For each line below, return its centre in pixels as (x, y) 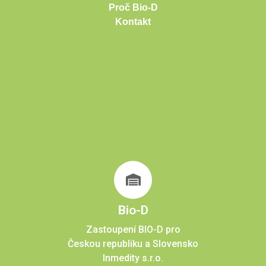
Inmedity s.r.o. (133, 258)
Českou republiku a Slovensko (133, 243)
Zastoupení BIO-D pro (133, 229)
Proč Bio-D (133, 8)
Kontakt (133, 22)
